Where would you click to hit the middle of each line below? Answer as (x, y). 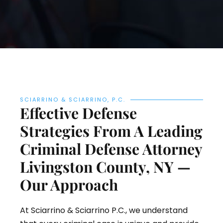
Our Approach (69, 185)
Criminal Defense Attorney (111, 149)
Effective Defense (78, 113)
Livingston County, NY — (105, 167)
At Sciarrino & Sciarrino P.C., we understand (104, 211)
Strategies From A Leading (111, 131)
